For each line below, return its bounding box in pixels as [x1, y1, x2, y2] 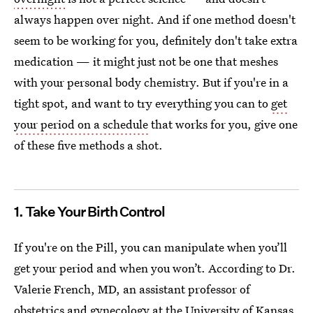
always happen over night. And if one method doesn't [14, 11, 296, 27]
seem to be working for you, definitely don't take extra [14, 32, 298, 48]
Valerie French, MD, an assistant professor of [14, 281, 250, 297]
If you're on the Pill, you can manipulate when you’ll [14, 239, 287, 255]
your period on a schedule [14, 116, 148, 132]
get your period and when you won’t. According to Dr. [14, 260, 296, 276]
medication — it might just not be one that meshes [14, 53, 278, 69]
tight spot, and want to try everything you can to [14, 95, 271, 111]
